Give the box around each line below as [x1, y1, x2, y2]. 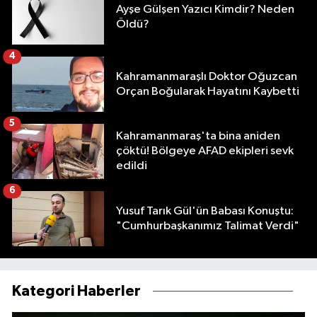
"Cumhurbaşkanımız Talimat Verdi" [116, 219, 299, 232]
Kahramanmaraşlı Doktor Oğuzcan [116, 70, 297, 83]
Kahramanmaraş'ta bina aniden [116, 130, 280, 143]
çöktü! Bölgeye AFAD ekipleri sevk [116, 145, 294, 158]
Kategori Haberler [12, 283, 141, 299]
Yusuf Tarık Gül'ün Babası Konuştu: [116, 204, 294, 217]
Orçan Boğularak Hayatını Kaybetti [116, 85, 299, 98]
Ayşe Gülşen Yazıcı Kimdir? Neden [116, 3, 294, 16]
